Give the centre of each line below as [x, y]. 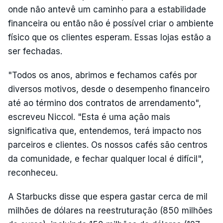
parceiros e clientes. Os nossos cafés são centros [108, 145]
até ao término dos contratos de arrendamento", [105, 103]
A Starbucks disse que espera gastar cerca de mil [108, 197]
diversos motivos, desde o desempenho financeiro [109, 89]
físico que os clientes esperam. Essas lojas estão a [110, 37]
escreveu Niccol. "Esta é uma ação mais [89, 117]
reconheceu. [33, 173]
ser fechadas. [35, 51]
